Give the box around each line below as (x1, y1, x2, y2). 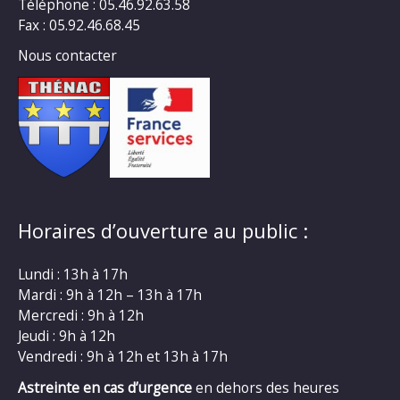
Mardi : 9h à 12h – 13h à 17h (18, 285, 202, 305)
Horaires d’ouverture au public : (18, 217, 308, 244)
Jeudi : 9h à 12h (18, 326, 115, 346)
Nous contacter (18, 46, 117, 66)
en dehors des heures (192, 378, 339, 397)
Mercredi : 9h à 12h (18, 305, 144, 326)
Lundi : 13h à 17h (18, 264, 128, 285)
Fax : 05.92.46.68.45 (18, 14, 140, 35)
